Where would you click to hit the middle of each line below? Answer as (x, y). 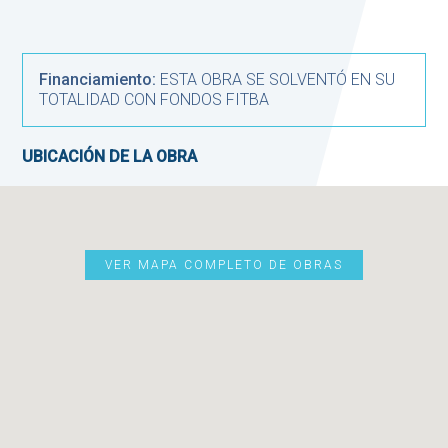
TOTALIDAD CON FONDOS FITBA (154, 100)
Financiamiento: (98, 80)
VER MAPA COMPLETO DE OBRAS (224, 265)
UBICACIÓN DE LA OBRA (110, 157)
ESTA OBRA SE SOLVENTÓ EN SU (276, 80)
